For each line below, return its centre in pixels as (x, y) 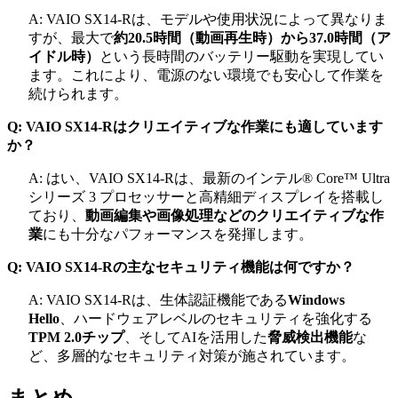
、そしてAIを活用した (196, 337)
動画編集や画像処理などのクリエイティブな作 (235, 215)
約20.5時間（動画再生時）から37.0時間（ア (252, 37)
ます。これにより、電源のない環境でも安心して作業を (206, 75)
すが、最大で (71, 37)
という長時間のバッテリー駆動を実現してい (242, 56)
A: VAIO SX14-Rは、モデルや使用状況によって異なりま (208, 19)
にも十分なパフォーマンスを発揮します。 (178, 234)
